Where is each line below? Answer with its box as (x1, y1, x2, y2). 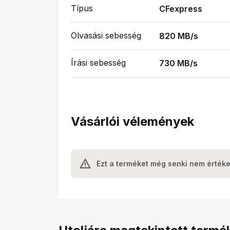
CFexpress (159, 4, 202, 14)
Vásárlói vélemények (71, 113, 194, 129)
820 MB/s (159, 31, 198, 42)
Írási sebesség (71, 57, 126, 68)
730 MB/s (159, 58, 198, 69)
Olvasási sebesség (71, 30, 141, 41)
